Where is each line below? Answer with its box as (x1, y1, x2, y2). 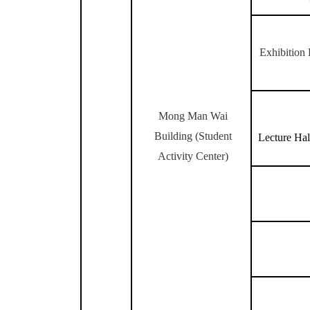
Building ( (154, 130, 199, 142)
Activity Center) (158, 150, 228, 162)
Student (199, 130, 232, 142)
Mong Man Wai (158, 110, 228, 122)
